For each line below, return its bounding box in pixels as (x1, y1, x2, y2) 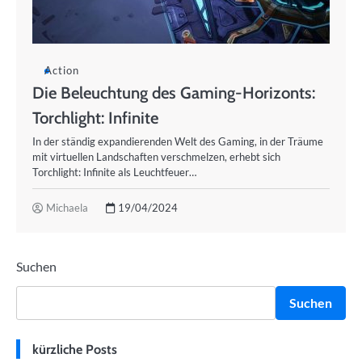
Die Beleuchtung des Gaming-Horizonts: (32, 82, 315, 103)
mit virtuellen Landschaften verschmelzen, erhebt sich (32, 150, 280, 163)
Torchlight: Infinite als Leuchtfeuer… (32, 166, 196, 179)
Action (44, 64, 79, 77)
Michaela (46, 201, 88, 214)
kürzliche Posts (32, 341, 117, 357)
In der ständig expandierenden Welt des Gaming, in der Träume (32, 135, 323, 148)
